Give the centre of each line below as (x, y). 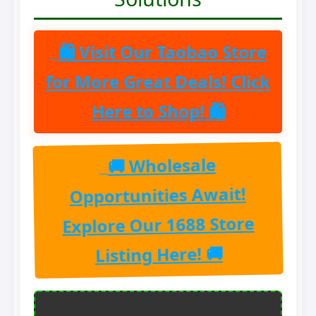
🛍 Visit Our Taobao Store (162, 52)
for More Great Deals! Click (158, 82)
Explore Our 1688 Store (158, 225)
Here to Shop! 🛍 (158, 111)
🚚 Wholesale (162, 166)
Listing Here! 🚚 (159, 255)
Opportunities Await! (158, 195)
